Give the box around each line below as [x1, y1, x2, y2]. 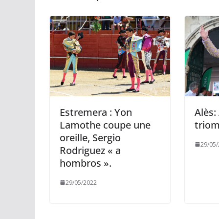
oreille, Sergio [60, 131, 121, 144]
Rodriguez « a [60, 143, 121, 157]
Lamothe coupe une [60, 118, 151, 131]
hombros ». [60, 156, 111, 170]
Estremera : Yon [60, 105, 132, 119]
